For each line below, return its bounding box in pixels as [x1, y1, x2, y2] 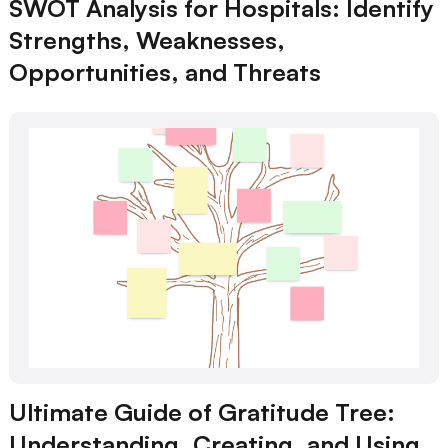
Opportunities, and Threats [8, 56, 321, 87]
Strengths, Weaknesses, [8, 24, 285, 55]
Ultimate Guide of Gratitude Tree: [8, 396, 395, 427]
